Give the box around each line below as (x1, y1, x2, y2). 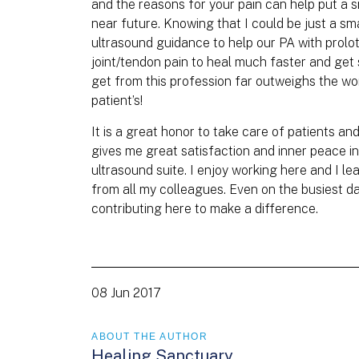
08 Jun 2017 (91, 285, 160, 301)
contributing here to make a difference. (91, 201, 318, 216)
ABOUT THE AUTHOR (91, 331, 208, 342)
